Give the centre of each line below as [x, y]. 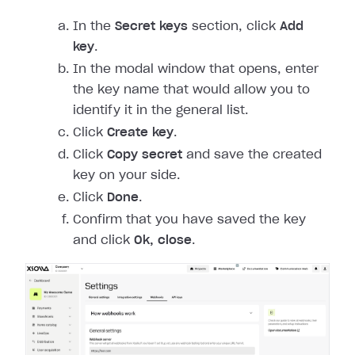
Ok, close [163, 240]
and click [103, 240]
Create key [140, 133]
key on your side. [126, 176]
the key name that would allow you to [191, 90]
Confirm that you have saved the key [189, 220]
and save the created [252, 155]
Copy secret [145, 155]
